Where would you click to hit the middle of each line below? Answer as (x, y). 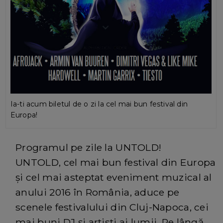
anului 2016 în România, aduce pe (98, 192)
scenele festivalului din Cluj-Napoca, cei (112, 207)
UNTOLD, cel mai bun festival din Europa (116, 162)
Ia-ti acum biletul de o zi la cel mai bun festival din (99, 104)
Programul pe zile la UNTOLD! (89, 147)
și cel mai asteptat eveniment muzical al (114, 177)
